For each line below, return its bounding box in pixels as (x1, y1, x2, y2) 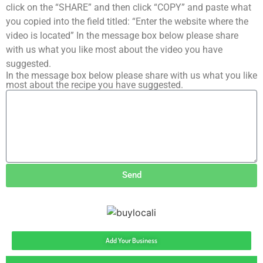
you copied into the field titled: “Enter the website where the (6, 15, 248, 27)
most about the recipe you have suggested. (6, 79, 183, 90)
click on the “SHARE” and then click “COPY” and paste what (6, 1, 251, 13)
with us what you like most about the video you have (6, 43, 222, 55)
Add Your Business (106, 236, 157, 245)
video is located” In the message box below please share (6, 29, 238, 41)
